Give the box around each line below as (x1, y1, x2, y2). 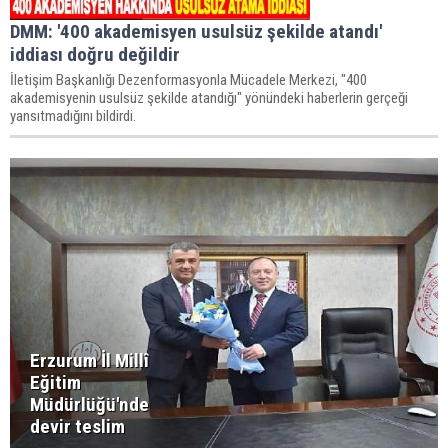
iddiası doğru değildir (10, 43, 180, 66)
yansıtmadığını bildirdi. (10, 107, 136, 125)
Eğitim (30, 371, 81, 394)
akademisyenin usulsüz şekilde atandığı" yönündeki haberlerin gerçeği (10, 89, 408, 107)
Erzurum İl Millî (30, 349, 149, 372)
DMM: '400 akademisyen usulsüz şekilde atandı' (10, 20, 382, 43)
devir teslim (30, 415, 125, 438)
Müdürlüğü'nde (30, 393, 149, 416)
